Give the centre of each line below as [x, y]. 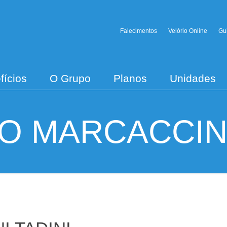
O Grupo [70, 78]
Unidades [193, 78]
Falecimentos [138, 31]
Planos [130, 78]
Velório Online [187, 31]
